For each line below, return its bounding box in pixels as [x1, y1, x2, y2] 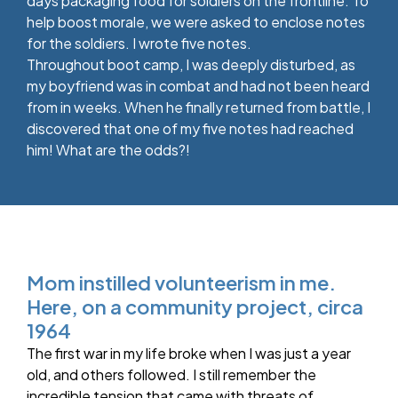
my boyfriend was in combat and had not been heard [27, 76, 370, 96]
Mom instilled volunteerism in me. [27, 270, 336, 296]
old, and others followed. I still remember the [27, 365, 316, 385]
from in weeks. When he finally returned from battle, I [27, 98, 370, 117]
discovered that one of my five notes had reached [27, 119, 354, 139]
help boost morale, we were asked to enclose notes [27, 12, 365, 32]
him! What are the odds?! [27, 140, 190, 160]
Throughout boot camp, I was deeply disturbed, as [27, 55, 355, 75]
